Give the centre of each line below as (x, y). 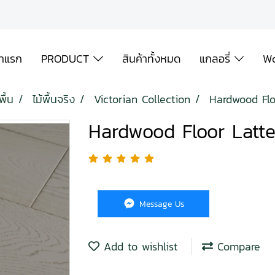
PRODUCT (67, 59)
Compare (237, 247)
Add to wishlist (138, 247)
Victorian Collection (142, 99)
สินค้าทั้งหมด (151, 59)
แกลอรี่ (217, 59)
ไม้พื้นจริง (54, 99)
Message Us (161, 204)
